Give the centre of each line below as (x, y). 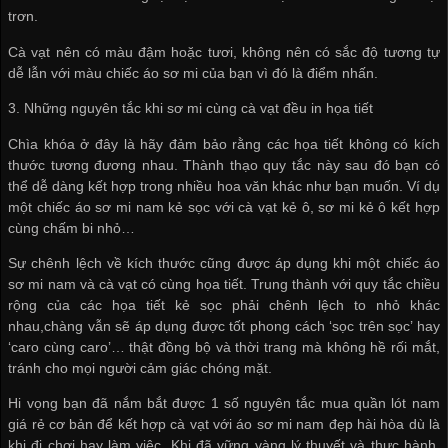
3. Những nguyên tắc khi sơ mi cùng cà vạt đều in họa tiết (191, 108)
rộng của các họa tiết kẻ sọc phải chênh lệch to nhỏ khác (224, 304)
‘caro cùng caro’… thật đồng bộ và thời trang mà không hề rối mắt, (224, 346)
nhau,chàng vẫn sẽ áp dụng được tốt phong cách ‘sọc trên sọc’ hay (224, 325)
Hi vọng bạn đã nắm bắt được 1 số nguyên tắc (164, 403)
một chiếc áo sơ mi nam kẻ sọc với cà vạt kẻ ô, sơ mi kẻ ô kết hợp (224, 206)
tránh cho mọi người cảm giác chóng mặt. (140, 367)
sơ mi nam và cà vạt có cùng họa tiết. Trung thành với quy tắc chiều (224, 283)
